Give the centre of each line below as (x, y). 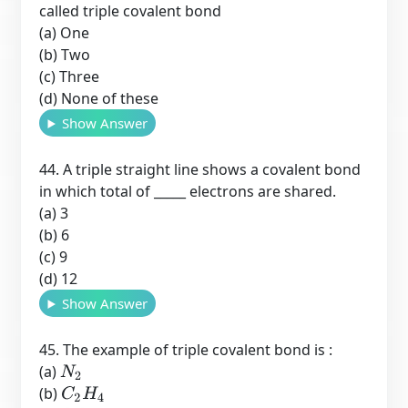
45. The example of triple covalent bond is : (186, 350)
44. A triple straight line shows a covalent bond (200, 169)
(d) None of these (99, 98)
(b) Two (65, 55)
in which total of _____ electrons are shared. (188, 191)
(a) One (65, 33)
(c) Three (70, 76)
